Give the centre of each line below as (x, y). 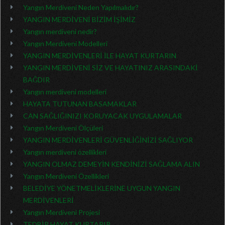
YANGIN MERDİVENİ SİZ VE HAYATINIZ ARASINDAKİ (110, 68)
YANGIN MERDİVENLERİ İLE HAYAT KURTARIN (100, 55)
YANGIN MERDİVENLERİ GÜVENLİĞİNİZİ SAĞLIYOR (108, 140)
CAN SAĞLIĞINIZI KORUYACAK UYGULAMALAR (102, 116)
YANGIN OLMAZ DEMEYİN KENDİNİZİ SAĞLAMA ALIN (111, 164)
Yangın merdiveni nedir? (60, 31)
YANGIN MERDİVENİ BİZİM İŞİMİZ (79, 19)
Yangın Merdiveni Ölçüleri (63, 128)
